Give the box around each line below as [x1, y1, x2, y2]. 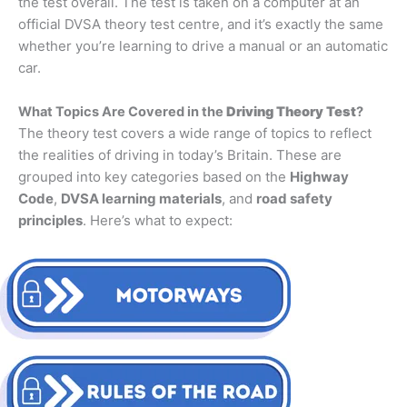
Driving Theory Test [226, 104, 356, 121]
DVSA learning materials [61, 190, 222, 208]
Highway [290, 168, 349, 186]
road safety [256, 190, 333, 208]
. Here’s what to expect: [83, 212, 233, 230]
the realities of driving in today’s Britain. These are [18, 146, 342, 164]
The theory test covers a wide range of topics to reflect [18, 124, 372, 143]
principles [18, 212, 83, 230]
